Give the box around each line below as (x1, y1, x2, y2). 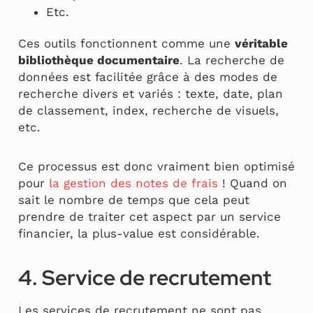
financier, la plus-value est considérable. (18, 226, 260, 240)
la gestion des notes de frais (49, 175, 222, 190)
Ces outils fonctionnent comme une (18, 36, 235, 50)
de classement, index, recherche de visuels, (18, 103, 279, 117)
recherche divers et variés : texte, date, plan (18, 86, 283, 101)
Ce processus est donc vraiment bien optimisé (18, 159, 295, 173)
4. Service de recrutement (18, 263, 271, 291)
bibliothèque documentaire (18, 52, 180, 67)
